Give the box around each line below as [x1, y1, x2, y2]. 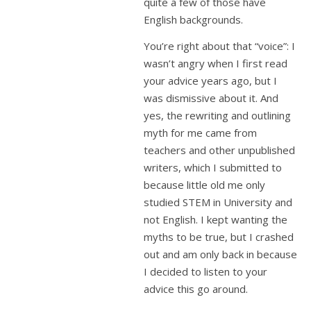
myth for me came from [144, 126, 257, 140]
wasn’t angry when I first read [144, 56, 287, 70]
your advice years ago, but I [144, 74, 277, 87]
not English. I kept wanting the [144, 212, 287, 226]
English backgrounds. [144, 12, 243, 26]
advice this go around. [144, 282, 248, 296]
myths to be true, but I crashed [144, 230, 294, 244]
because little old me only [144, 178, 265, 192]
